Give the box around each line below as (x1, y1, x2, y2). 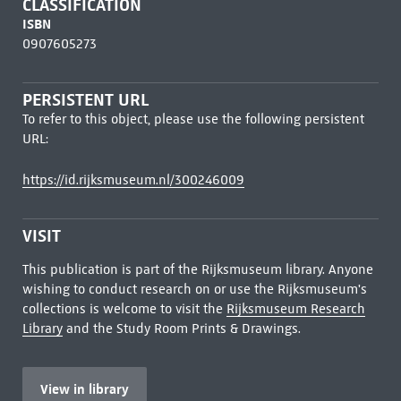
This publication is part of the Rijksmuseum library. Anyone (21, 261, 373, 277)
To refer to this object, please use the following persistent (21, 111, 364, 127)
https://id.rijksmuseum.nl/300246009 (21, 172, 244, 188)
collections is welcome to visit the (21, 301, 226, 317)
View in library (39, 380, 129, 397)
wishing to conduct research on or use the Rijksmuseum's (21, 281, 367, 297)
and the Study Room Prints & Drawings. (62, 320, 301, 337)
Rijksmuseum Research (226, 301, 365, 317)
